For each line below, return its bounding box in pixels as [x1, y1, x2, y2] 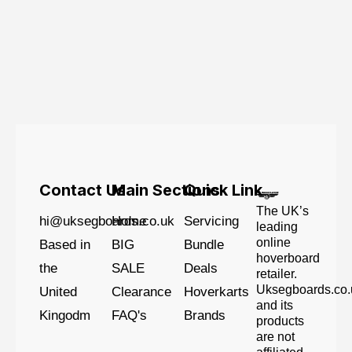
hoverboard [256, 251, 323, 265]
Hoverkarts [184, 284, 249, 299]
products [256, 313, 304, 328]
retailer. [256, 266, 297, 280]
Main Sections [112, 180, 220, 200]
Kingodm [39, 307, 90, 323]
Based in [39, 236, 90, 252]
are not [256, 329, 295, 343]
